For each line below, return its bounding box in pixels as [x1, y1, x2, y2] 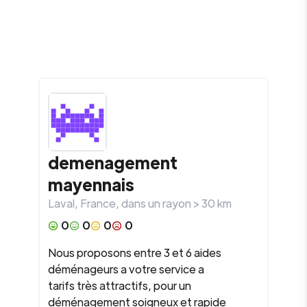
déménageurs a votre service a [48, 262, 204, 276]
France [80, 196, 116, 210]
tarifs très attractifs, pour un [48, 278, 191, 293]
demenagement [48, 151, 177, 173]
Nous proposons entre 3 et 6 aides [48, 245, 221, 260]
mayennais [48, 173, 134, 195]
